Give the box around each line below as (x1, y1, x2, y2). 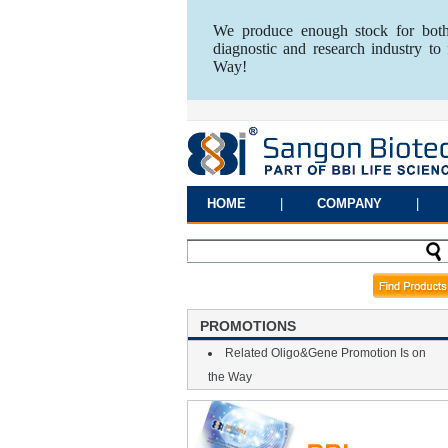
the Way (208, 370, 252, 384)
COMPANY (317, 196, 382, 211)
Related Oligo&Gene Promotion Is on (225, 346, 426, 360)
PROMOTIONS (200, 318, 296, 334)
